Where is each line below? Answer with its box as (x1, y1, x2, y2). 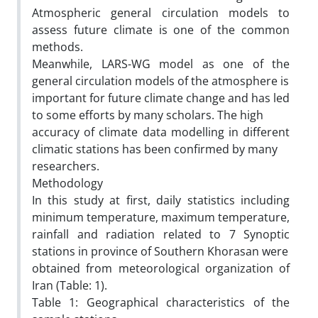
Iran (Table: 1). (32, 277, 107, 293)
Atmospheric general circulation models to (32, 4, 290, 21)
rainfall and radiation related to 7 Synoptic (32, 226, 290, 242)
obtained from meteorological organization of (32, 260, 290, 276)
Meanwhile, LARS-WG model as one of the (32, 55, 290, 72)
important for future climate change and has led (32, 89, 290, 106)
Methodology (32, 175, 103, 191)
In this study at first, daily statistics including (32, 192, 290, 208)
